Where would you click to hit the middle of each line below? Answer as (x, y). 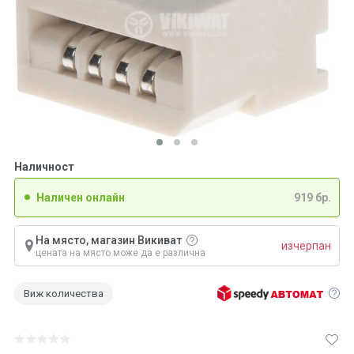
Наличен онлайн (81, 198)
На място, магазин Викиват (110, 240)
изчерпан (306, 245)
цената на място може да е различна (121, 252)
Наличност (44, 167)
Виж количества (64, 293)
